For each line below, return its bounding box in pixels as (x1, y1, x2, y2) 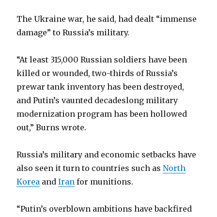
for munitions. (75, 177, 134, 187)
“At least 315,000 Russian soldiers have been (16, 55, 187, 65)
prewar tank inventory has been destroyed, (16, 82, 185, 92)
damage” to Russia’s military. (16, 28, 130, 38)
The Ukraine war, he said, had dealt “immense (16, 14, 197, 24)
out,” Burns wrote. (16, 123, 87, 133)
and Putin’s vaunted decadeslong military (16, 95, 178, 106)
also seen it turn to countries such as (16, 163, 163, 173)
